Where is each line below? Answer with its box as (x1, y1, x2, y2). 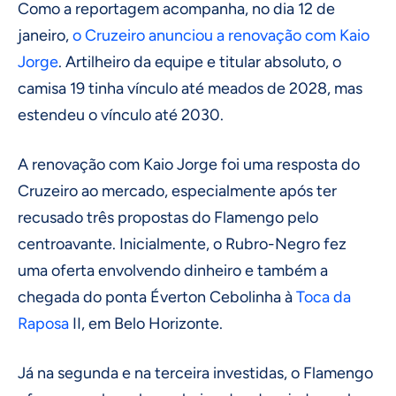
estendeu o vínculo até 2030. (18, 105, 224, 126)
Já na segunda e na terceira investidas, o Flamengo (18, 363, 373, 384)
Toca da (296, 287, 351, 308)
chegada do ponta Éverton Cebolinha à (18, 287, 296, 308)
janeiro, (18, 26, 72, 46)
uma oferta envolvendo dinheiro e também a (18, 261, 328, 281)
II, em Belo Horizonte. (69, 314, 223, 334)
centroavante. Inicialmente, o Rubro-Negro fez (18, 234, 346, 255)
